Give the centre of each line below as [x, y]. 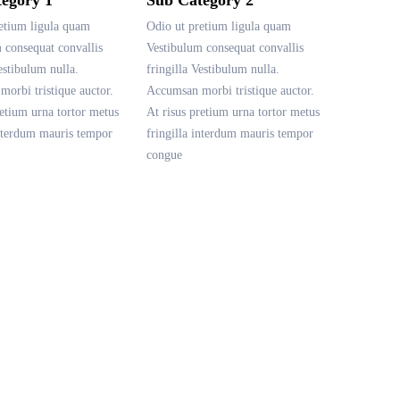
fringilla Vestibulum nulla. [213, 69]
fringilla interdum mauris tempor [230, 133]
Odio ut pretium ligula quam [219, 26]
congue [164, 154]
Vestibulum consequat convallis [225, 47]
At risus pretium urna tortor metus [233, 112]
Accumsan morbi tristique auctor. [230, 90]
